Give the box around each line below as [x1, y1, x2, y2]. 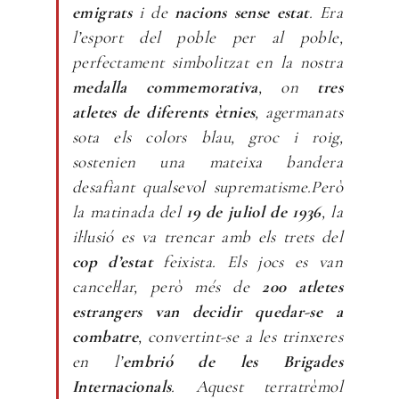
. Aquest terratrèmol [171, 376, 343, 396]
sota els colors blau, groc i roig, [72, 126, 343, 147]
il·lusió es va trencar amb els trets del [72, 226, 343, 247]
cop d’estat [72, 251, 153, 272]
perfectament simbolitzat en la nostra [72, 52, 343, 72]
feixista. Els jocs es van [152, 251, 343, 272]
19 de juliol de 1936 [186, 201, 322, 222]
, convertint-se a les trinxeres [138, 326, 343, 346]
